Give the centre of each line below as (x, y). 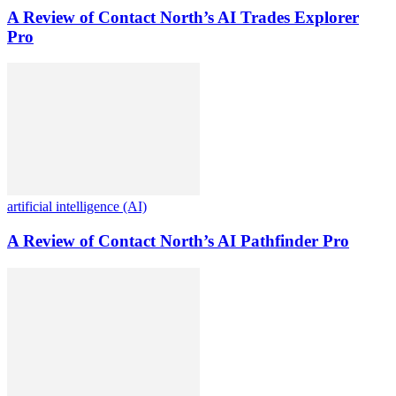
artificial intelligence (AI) (77, 207)
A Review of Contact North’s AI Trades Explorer (183, 17)
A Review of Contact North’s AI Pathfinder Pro (178, 241)
